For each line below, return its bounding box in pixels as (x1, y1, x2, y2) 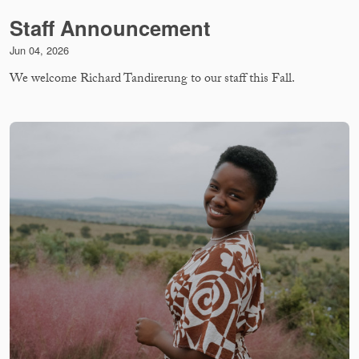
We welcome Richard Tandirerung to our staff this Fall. (10, 68, 295, 91)
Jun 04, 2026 (10, 42, 69, 58)
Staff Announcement (10, 12, 211, 42)
